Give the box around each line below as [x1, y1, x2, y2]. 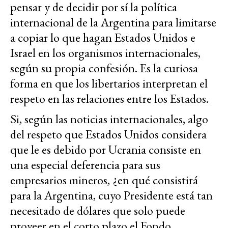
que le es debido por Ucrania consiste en [10, 141, 201, 157]
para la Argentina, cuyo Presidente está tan [10, 187, 213, 203]
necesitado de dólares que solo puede [10, 202, 185, 218]
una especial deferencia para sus [10, 156, 160, 173]
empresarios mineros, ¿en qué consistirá [10, 172, 198, 188]
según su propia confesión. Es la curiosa [10, 60, 198, 76]
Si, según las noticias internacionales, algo [10, 110, 208, 127]
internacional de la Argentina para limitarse [10, 14, 216, 30]
